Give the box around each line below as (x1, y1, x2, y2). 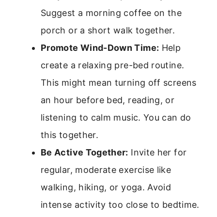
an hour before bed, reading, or (41, 95, 175, 106)
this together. (41, 130, 99, 140)
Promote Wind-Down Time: (41, 43, 159, 53)
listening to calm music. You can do (41, 112, 191, 123)
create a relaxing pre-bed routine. (41, 60, 185, 71)
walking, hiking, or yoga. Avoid (41, 182, 171, 193)
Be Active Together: (41, 147, 128, 158)
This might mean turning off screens (41, 77, 197, 88)
